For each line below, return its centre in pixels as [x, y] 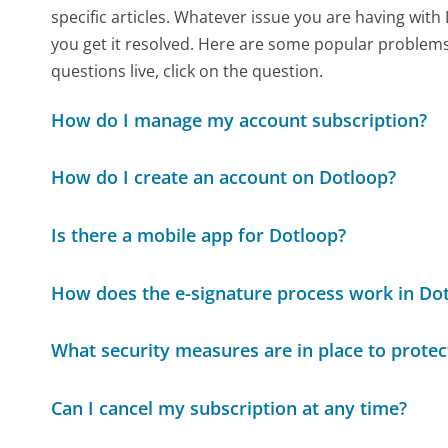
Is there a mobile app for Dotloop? [199, 234]
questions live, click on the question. [187, 70]
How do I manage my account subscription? [239, 119]
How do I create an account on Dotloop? [224, 177]
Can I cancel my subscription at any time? [229, 407]
